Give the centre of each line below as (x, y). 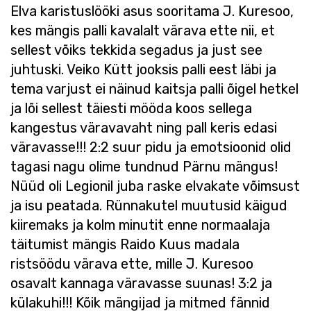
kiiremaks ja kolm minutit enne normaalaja (140, 225)
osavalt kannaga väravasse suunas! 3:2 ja (141, 283)
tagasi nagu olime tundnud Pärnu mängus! (144, 167)
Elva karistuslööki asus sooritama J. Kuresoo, (152, 11)
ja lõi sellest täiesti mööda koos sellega (131, 108)
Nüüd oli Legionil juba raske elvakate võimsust (155, 186)
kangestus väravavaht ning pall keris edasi (144, 128)
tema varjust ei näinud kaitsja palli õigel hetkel (154, 89)
